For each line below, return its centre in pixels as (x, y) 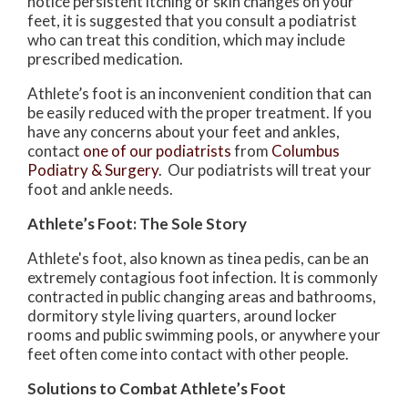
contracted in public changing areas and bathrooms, (202, 297)
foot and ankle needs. (100, 189)
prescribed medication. (105, 59)
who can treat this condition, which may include (186, 40)
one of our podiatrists (157, 151)
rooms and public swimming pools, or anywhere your (204, 335)
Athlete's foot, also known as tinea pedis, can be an (198, 259)
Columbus (306, 151)
